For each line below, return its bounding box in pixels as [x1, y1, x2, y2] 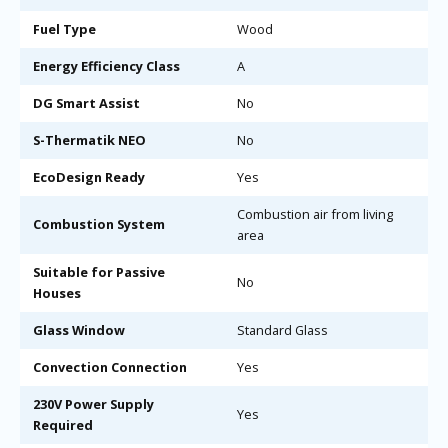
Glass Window [32, 320, 125, 339]
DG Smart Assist [32, 93, 140, 112]
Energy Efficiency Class [32, 56, 180, 75]
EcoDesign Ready [32, 167, 145, 186]
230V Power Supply [32, 394, 154, 413]
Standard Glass [236, 320, 328, 339]
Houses [32, 283, 81, 302]
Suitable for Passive [32, 262, 165, 281]
